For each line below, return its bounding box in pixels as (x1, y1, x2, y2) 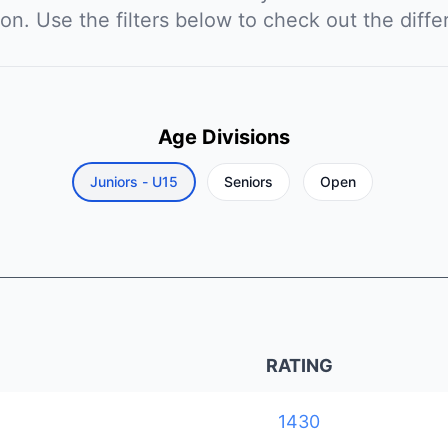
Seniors (224, 173, 274, 190)
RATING (265, 355, 333, 376)
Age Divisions (157, 125, 290, 149)
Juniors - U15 (90, 173, 179, 190)
